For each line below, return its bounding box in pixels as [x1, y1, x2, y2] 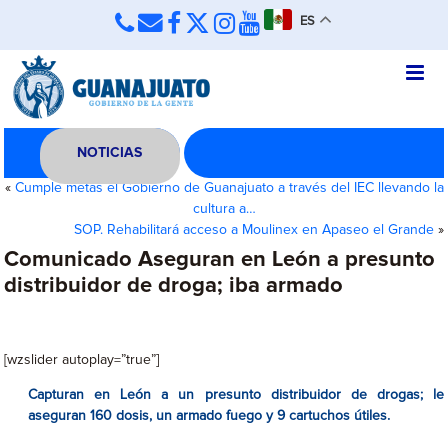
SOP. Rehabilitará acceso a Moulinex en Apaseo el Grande [73, 223, 434, 237]
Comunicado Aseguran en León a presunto [4, 249, 436, 271]
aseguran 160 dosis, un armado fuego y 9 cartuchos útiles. [28, 409, 391, 423]
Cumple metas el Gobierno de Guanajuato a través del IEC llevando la [14, 181, 444, 195]
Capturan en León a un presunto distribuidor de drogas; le [28, 388, 444, 402]
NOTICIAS [77, 146, 143, 160]
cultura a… [192, 202, 256, 216]
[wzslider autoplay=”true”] [4, 353, 160, 367]
